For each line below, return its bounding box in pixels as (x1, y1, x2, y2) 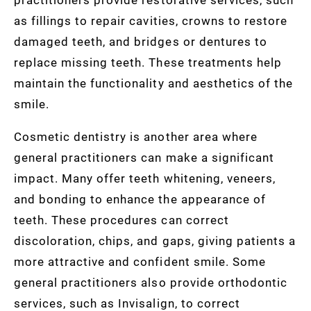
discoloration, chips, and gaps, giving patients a (14, 232, 296, 249)
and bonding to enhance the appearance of (14, 190, 266, 207)
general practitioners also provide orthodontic (14, 274, 287, 290)
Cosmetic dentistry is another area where (14, 128, 258, 144)
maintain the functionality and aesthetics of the (14, 74, 293, 91)
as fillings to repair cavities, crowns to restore (14, 12, 287, 28)
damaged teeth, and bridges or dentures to (14, 33, 267, 49)
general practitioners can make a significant (14, 149, 274, 165)
